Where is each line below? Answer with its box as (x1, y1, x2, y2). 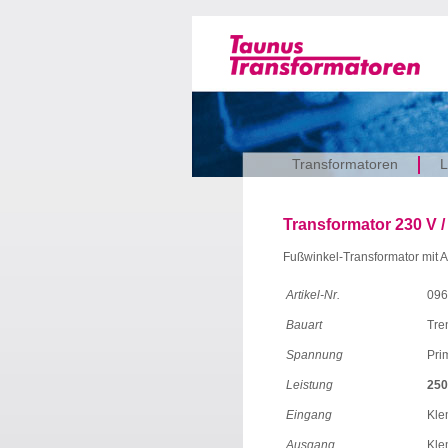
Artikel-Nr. (286, 288, 340, 302)
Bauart (286, 318, 322, 332)
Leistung (286, 378, 333, 392)
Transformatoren (292, 156, 398, 172)
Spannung (286, 348, 343, 362)
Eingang (286, 408, 332, 422)
